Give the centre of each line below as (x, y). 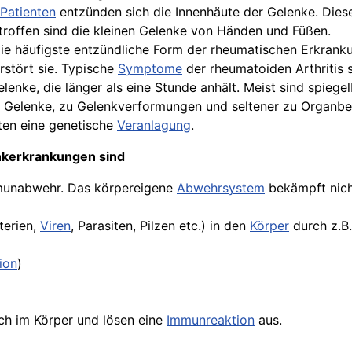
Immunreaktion (211, 320)
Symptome (150, 68)
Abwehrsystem (221, 188)
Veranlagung (154, 125)
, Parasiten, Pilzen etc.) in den (160, 225)
